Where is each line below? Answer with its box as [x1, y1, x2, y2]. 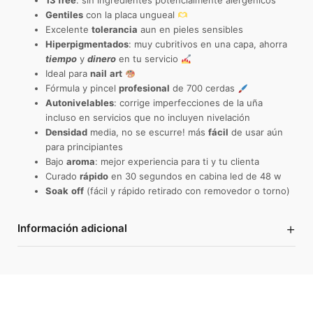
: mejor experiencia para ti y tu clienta [95, 156, 259, 168]
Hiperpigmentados [45, 38, 129, 50]
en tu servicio [116, 53, 181, 65]
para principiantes [45, 141, 123, 153]
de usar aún [228, 126, 283, 138]
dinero [87, 53, 116, 65]
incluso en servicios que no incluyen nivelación [45, 112, 250, 124]
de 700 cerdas [170, 82, 238, 94]
